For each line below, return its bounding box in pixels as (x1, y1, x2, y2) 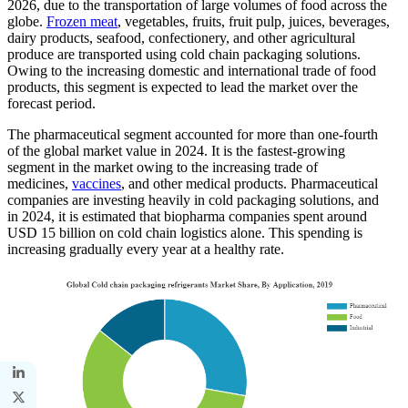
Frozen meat (46, 13, 117, 29)
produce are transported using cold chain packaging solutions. (7, 46, 361, 62)
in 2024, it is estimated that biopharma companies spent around (7, 208, 367, 224)
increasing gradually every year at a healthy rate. (7, 240, 284, 257)
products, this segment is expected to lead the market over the (7, 78, 358, 95)
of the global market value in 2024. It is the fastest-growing (7, 142, 345, 158)
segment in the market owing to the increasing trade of (7, 158, 318, 175)
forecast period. (7, 95, 96, 111)
